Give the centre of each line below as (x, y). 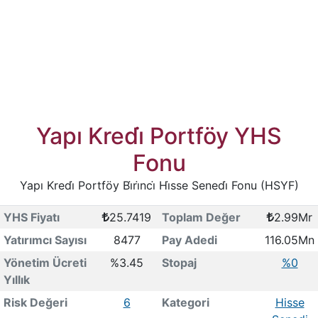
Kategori (185, 302)
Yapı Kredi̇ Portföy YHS (159, 136)
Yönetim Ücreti (45, 263)
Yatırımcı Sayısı (45, 240)
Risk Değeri (35, 302)
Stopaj (179, 263)
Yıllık (16, 280)
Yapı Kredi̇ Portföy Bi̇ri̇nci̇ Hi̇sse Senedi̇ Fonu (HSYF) (159, 185)
